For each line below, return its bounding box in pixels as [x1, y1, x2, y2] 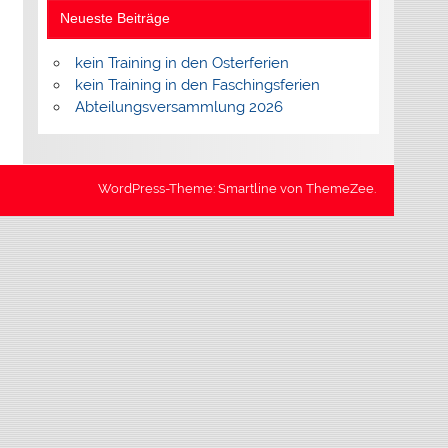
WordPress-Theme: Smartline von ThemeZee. [98, 181, 376, 197]
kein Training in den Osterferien [74, 54, 289, 73]
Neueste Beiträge [60, 11, 171, 27]
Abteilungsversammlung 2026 [74, 98, 283, 117]
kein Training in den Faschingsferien [74, 76, 320, 95]
